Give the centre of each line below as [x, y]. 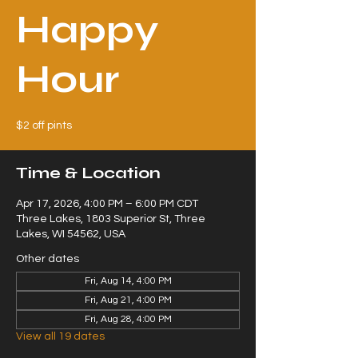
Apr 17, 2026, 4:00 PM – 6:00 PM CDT [107, 204]
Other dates [48, 259]
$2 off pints [44, 125]
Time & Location [88, 173]
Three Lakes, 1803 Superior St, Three [111, 219]
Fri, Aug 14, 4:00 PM [128, 281]
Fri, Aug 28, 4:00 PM [128, 319]
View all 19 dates [60, 336]
